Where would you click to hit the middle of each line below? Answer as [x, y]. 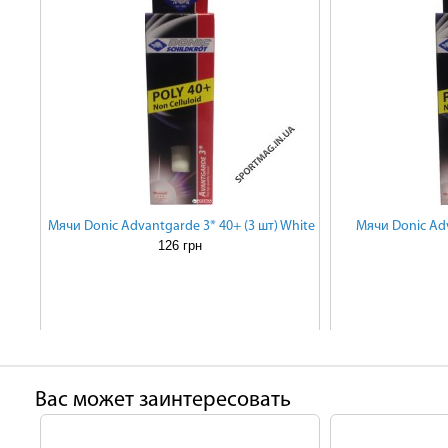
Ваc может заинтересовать [163, 400]
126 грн [180, 245]
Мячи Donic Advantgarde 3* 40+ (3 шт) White [181, 226]
